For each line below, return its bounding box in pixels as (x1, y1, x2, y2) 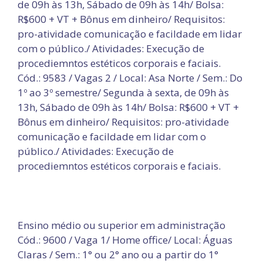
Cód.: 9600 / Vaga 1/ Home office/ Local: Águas (18, 233, 232, 247)
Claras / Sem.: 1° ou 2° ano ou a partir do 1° (18, 248, 218, 261)
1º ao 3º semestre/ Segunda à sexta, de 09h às (18, 86, 229, 99)
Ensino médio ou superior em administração (18, 218, 225, 232)
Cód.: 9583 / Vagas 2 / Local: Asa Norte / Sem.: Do (18, 71, 242, 85)
